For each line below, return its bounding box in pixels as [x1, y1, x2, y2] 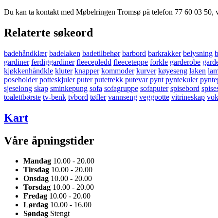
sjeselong [4, 84, 32, 92]
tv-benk [43, 92, 66, 101]
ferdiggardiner [31, 57, 74, 66]
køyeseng [158, 66, 187, 75]
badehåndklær [4, 49, 47, 57]
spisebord [170, 84, 200, 92]
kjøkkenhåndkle [4, 66, 53, 75]
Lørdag [23, 200, 48, 209]
